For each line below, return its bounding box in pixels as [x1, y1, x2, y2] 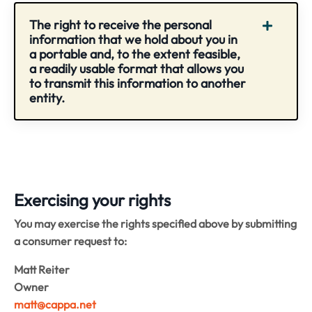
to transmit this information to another [29, 75, 246, 91]
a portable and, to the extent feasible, [29, 45, 240, 62]
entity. [29, 89, 65, 106]
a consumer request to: [14, 233, 127, 248]
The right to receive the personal [29, 16, 212, 33]
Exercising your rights [14, 189, 171, 210]
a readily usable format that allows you [29, 60, 244, 77]
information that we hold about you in [29, 31, 237, 47]
